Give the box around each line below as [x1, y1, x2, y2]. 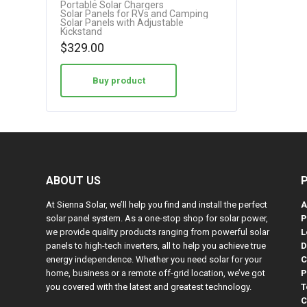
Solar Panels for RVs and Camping [60, 8, 208, 19]
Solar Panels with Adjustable [60, 17, 184, 28]
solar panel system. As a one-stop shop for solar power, [46, 213, 268, 223]
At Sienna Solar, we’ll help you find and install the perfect [46, 199, 267, 210]
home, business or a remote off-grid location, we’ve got [46, 268, 265, 278]
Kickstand [60, 26, 102, 37]
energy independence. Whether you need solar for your [46, 254, 262, 265]
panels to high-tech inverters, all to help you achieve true [46, 241, 266, 251]
